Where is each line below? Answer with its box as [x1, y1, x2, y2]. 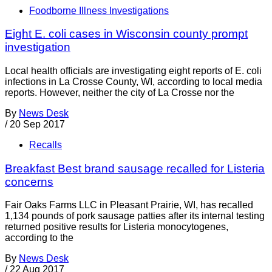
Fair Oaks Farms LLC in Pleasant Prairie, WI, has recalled [5, 200, 253, 211]
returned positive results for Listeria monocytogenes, [5, 222, 228, 233]
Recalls [29, 139, 62, 150]
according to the [5, 233, 73, 243]
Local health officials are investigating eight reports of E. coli [5, 65, 262, 76]
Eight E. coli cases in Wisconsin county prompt [5, 27, 248, 41]
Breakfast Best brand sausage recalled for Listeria [5, 161, 265, 175]
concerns [5, 175, 53, 188]
